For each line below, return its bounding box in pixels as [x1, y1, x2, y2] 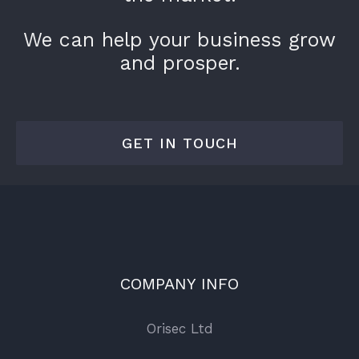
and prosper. [119, 51, 240, 75]
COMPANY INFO [120, 273, 239, 293]
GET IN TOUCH [121, 134, 238, 151]
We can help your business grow [23, 28, 336, 52]
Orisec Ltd [146, 320, 213, 337]
